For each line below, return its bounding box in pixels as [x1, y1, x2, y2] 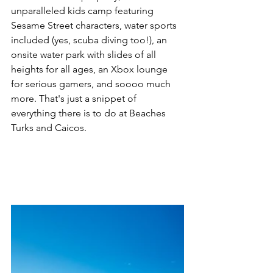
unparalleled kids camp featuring [11, 5, 156, 16]
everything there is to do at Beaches [11, 107, 168, 119]
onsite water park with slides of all [11, 49, 158, 60]
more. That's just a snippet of [11, 93, 139, 104]
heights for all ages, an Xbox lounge [11, 63, 170, 75]
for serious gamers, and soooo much [11, 78, 173, 90]
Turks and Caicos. [11, 122, 87, 133]
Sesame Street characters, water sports [11, 19, 179, 31]
